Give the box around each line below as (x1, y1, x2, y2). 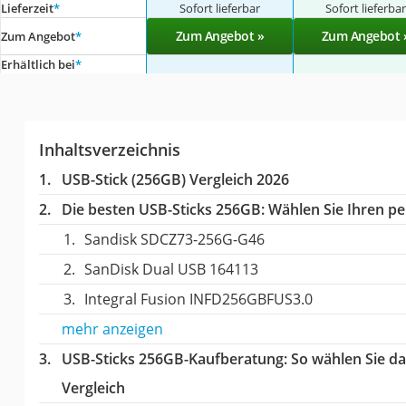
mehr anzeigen (61, 318, 163, 339)
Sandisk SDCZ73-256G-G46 (83, 228, 265, 249)
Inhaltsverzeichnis (38, 138, 180, 160)
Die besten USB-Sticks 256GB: (61, 198, 265, 219)
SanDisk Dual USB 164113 (83, 258, 258, 279)
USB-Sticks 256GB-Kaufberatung (61, 348, 284, 369)
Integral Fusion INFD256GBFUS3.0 (83, 288, 313, 309)
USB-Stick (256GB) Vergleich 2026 (61, 169, 289, 189)
